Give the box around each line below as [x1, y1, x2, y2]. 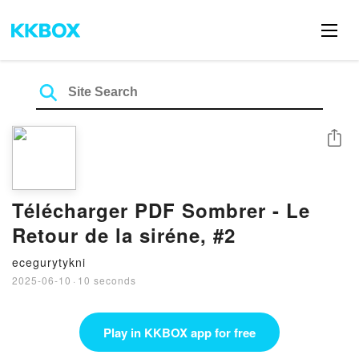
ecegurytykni [12, 254, 86, 270]
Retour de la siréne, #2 [12, 221, 236, 248]
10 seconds [78, 273, 136, 287]
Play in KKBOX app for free [103, 323, 256, 341]
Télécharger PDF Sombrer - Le [12, 196, 310, 224]
